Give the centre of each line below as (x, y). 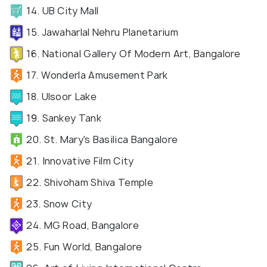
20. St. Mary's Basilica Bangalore (101, 139)
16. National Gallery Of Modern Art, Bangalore (132, 53)
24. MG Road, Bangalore (81, 225)
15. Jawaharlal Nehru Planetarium (101, 32)
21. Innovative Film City (79, 161)
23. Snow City (58, 204)
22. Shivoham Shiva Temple (89, 182)
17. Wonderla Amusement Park (96, 75)
